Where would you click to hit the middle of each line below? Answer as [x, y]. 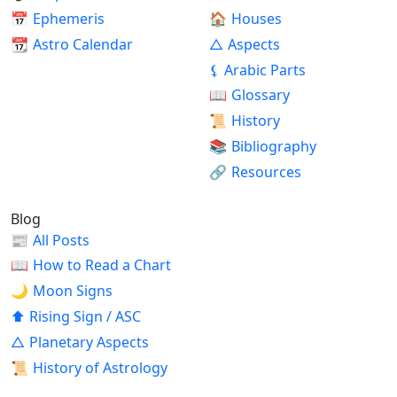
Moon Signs [72, 291]
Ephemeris [68, 19]
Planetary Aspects [89, 342]
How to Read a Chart [101, 265]
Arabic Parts [265, 70]
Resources [266, 171]
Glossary [260, 95]
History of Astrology [100, 367]
